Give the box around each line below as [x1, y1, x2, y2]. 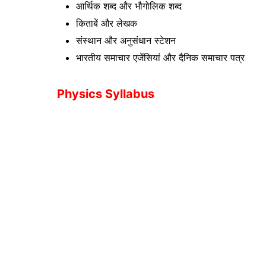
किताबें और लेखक [76, 17, 137, 29]
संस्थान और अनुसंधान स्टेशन [76, 34, 176, 46]
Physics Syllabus [57, 86, 154, 101]
